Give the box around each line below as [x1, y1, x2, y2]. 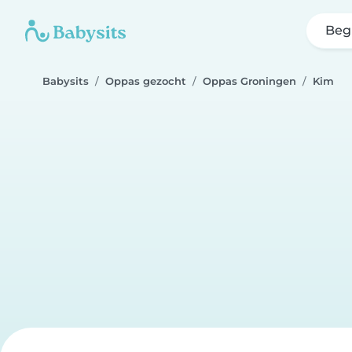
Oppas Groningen [203, 75, 296, 87]
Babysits [42, 75, 89, 87]
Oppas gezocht [105, 75, 186, 87]
